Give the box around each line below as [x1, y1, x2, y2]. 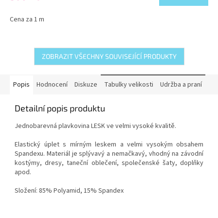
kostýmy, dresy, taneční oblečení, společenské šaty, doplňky [15, 158, 203, 168]
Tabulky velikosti [104, 79, 153, 90]
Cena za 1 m [10, 14, 44, 24]
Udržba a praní [160, 79, 202, 90]
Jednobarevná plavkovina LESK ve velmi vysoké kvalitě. [15, 121, 176, 131]
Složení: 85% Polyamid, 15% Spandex [15, 185, 124, 196]
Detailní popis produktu [15, 102, 105, 113]
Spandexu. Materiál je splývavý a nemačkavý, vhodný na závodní [15, 148, 203, 159]
